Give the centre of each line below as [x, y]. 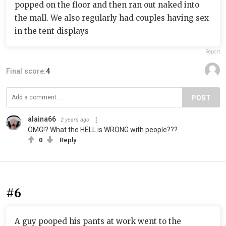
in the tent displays [52, 31]
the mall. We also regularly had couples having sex [112, 18]
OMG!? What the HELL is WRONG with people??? [103, 130]
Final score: [26, 71]
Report [213, 52]
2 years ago [75, 120]
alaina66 [42, 119]
